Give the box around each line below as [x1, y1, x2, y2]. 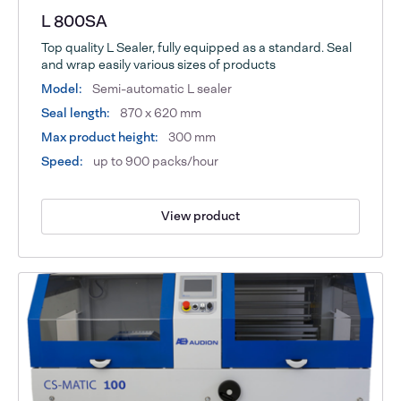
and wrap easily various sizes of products [41, 55, 277, 73]
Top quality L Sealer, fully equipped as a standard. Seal [41, 38, 353, 55]
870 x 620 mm [117, 104, 202, 121]
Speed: [41, 152, 84, 169]
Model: [41, 80, 83, 97]
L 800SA [41, 10, 108, 32]
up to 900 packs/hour [90, 152, 219, 169]
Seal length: [41, 104, 111, 121]
